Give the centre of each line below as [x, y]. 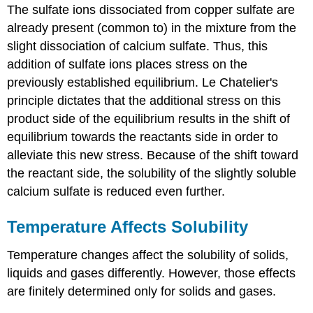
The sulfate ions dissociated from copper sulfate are [151, 10]
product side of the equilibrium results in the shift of [149, 119]
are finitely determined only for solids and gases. [142, 291]
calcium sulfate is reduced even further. [116, 192]
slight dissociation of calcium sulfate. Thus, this [138, 46]
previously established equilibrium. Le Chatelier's [143, 83]
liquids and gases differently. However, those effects [152, 273]
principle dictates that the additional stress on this [144, 101]
